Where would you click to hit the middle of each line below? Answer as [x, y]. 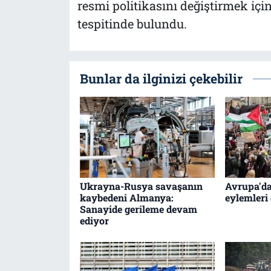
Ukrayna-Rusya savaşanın [141, 186]
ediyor [94, 221]
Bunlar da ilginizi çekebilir [161, 79]
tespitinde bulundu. [132, 24]
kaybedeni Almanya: [126, 198]
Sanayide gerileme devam [138, 209]
